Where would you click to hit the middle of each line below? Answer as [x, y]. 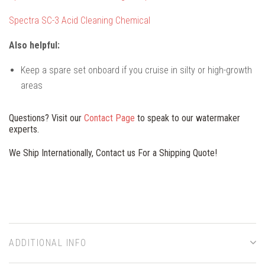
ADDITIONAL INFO [48, 243]
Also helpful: [34, 46]
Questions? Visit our [46, 118]
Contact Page [109, 118]
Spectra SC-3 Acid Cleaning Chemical [80, 21]
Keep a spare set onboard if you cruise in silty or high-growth [136, 70]
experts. [24, 130]
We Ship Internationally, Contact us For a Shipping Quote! [113, 153]
